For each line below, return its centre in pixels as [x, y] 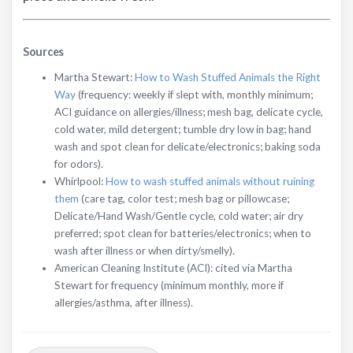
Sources [43, 52]
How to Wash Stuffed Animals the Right [228, 78]
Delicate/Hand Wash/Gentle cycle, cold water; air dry [179, 216]
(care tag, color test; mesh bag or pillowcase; [184, 199]
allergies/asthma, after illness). [124, 303]
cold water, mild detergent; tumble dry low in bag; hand [183, 130]
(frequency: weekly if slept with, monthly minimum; [194, 95]
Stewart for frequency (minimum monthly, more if [169, 286]
